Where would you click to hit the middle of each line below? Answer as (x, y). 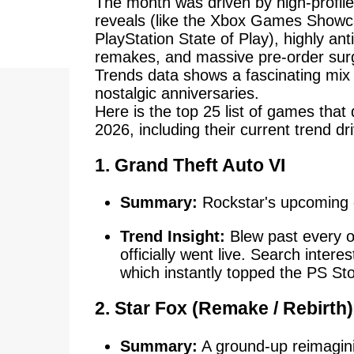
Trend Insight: (172, 237)
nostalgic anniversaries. (177, 93)
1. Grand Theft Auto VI (190, 165)
